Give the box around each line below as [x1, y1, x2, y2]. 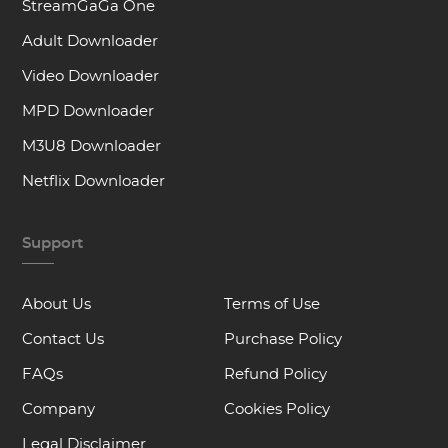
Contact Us [22, 332, 105, 347]
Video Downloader [22, 69, 160, 84]
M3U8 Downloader [22, 139, 162, 154]
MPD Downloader [22, 104, 155, 119]
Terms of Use [224, 297, 320, 312]
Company [22, 402, 96, 417]
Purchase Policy [224, 332, 342, 347]
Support [22, 236, 84, 251]
